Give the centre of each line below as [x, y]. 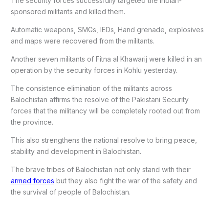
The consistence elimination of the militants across [91, 88]
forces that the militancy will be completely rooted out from [105, 110]
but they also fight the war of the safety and [125, 180]
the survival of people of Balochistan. [70, 192]
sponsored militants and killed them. [68, 11]
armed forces [32, 180]
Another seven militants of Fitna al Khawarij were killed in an [106, 59]
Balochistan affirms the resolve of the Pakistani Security [99, 99]
